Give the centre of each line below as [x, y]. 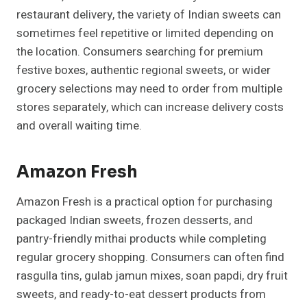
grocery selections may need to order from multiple [149, 89]
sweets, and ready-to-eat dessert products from [141, 295]
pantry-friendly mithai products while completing [142, 239]
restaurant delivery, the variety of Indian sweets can [149, 15]
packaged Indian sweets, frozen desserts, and [135, 221]
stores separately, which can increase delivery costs [150, 108]
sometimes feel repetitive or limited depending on [145, 34]
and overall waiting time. [79, 126]
